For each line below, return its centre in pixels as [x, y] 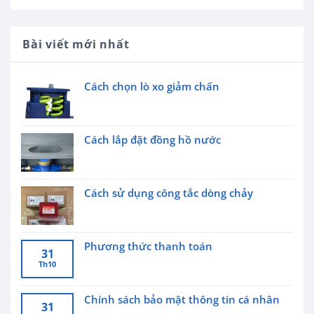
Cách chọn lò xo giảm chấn [152, 86]
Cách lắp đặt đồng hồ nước [152, 139]
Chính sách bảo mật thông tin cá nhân [182, 299]
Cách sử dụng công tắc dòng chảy [169, 192]
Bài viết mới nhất [76, 44]
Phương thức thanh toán [148, 246]
